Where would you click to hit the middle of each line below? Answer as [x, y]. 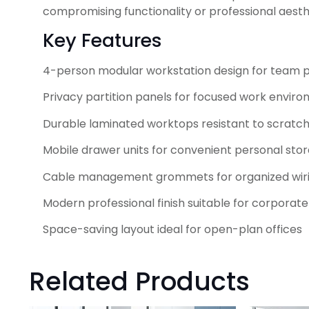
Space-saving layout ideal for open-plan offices [172, 230]
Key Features [102, 40]
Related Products [139, 281]
